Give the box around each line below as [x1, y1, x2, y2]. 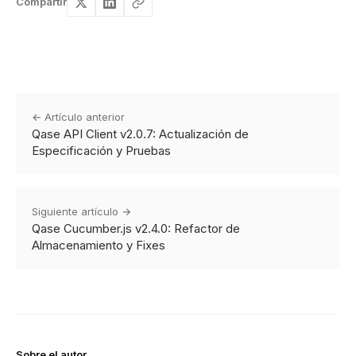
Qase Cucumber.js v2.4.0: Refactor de [32, 220, 240, 236]
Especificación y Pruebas [32, 142, 171, 158]
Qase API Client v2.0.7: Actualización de [32, 126, 249, 141]
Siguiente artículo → [32, 204, 131, 218]
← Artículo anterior [32, 110, 125, 123]
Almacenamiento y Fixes [32, 237, 165, 253]
